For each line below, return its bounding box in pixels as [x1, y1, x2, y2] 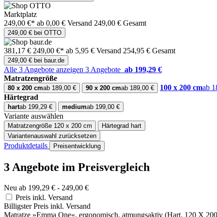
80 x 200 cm [8, 84, 43, 92]
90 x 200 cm [86, 84, 121, 92]
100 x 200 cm [160, 83, 202, 92]
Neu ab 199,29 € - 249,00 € [4, 183, 89, 192]
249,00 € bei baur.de [8, 57, 64, 64]
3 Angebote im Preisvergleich [4, 160, 150, 173]
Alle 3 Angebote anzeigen [4, 65, 85, 74]
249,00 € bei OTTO [8, 29, 62, 37]
